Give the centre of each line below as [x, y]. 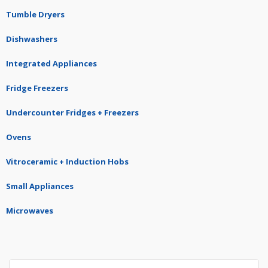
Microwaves [30, 211]
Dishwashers [32, 39]
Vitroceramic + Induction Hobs [67, 162]
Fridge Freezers [37, 88]
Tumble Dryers [35, 15]
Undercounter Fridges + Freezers [72, 113]
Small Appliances [40, 186]
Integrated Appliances [51, 64]
